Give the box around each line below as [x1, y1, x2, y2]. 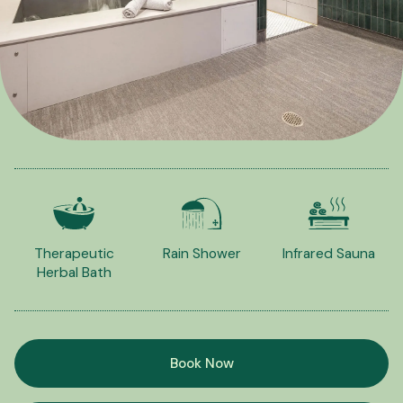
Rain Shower [162, 244, 241, 263]
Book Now [169, 354, 234, 372]
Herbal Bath [36, 263, 112, 282]
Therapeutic [33, 244, 114, 263]
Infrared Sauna [282, 244, 376, 263]
